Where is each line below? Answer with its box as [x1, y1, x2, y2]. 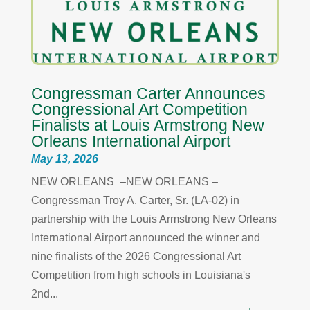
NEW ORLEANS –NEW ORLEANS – [30, 175, 218, 188]
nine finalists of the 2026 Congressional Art [30, 250, 241, 262]
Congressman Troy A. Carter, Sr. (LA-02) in [30, 194, 239, 206]
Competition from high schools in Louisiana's [30, 268, 250, 281]
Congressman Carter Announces [30, 84, 266, 102]
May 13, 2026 [30, 152, 98, 165]
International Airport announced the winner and [30, 231, 260, 244]
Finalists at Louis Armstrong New [30, 116, 264, 134]
